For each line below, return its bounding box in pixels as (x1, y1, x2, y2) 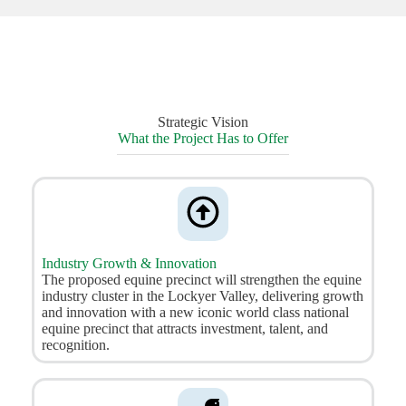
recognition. (41, 337, 110, 353)
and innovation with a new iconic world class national (41, 304, 349, 321)
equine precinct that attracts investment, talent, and (41, 321, 328, 337)
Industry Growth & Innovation (41, 256, 217, 272)
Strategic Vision (157, 114, 248, 130)
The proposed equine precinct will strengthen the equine (41, 272, 362, 288)
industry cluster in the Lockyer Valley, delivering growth (41, 288, 363, 304)
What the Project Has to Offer (117, 130, 288, 147)
